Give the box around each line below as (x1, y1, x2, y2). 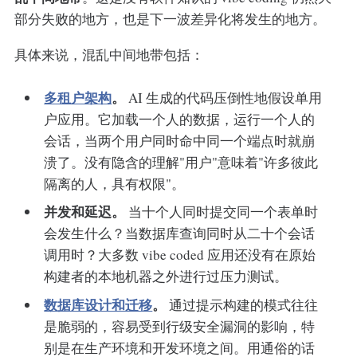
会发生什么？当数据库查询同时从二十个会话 (44, 224, 316, 243)
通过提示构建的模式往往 (166, 295, 319, 314)
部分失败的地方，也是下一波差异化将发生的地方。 (14, 10, 326, 29)
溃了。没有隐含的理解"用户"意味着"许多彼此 (44, 152, 319, 171)
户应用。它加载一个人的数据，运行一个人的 (44, 109, 316, 128)
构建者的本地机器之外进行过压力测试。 (44, 267, 288, 286)
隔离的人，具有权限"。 (44, 174, 186, 193)
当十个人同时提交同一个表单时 (125, 202, 319, 222)
